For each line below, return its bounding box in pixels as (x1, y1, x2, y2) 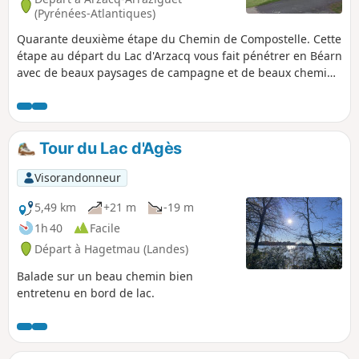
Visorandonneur (34, 170, 121, 185)
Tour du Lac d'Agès (35, 138, 183, 158)
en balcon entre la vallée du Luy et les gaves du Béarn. (17, 81, 311, 97)
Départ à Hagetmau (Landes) (34, 240, 188, 256)
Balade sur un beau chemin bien (17, 268, 193, 284)
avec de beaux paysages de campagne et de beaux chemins (17, 64, 340, 80)
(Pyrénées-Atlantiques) (34, 5, 155, 21)
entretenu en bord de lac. (17, 284, 155, 301)
